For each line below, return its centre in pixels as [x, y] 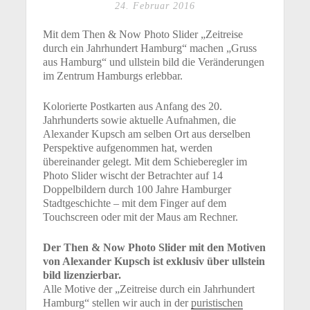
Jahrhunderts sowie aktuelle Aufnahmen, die [140, 120]
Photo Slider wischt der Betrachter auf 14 [133, 176]
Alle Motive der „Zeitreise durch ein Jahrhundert [149, 289]
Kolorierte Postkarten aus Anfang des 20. [133, 107]
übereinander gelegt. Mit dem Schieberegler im [145, 162]
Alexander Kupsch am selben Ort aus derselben [147, 134]
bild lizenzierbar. [82, 275]
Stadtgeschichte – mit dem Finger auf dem [135, 203]
